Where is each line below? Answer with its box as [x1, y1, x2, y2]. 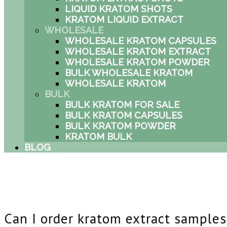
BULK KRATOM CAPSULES [65, 110, 182, 121]
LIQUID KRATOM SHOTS [65, 4, 172, 14]
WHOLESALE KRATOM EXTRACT [65, 46, 211, 57]
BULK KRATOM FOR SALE [65, 99, 179, 110]
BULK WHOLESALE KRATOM [65, 67, 193, 78]
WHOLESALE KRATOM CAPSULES [65, 35, 216, 46]
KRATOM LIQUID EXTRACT [65, 14, 183, 25]
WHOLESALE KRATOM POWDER [65, 57, 210, 67]
